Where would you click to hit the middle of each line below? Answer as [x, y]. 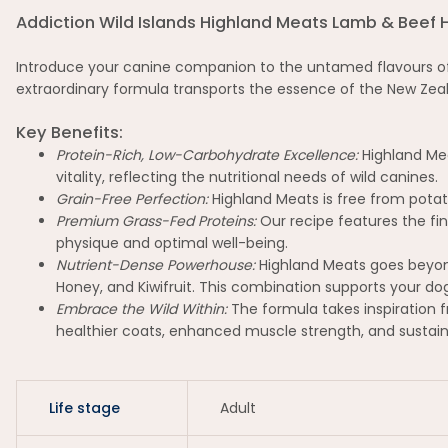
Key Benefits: [69, 132]
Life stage [84, 408]
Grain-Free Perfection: [132, 199]
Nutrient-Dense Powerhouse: [155, 265]
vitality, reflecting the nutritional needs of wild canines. [247, 177]
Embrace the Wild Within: [141, 309]
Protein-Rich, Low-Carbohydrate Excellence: [207, 155]
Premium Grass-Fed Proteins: [156, 221]
